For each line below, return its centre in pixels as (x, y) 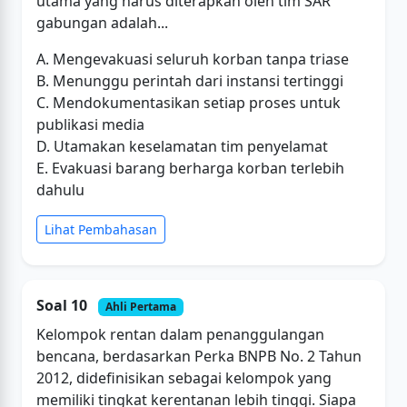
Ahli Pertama (140, 306)
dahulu (60, 189)
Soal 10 (64, 305)
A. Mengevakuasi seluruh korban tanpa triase (193, 59)
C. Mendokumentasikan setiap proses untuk (189, 102)
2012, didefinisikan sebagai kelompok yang (184, 377)
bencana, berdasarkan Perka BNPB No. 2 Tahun (199, 356)
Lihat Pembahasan (101, 229)
